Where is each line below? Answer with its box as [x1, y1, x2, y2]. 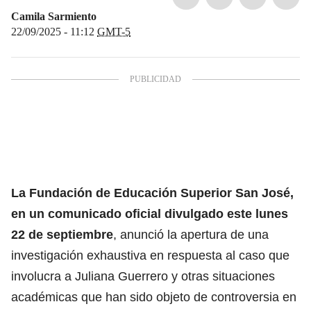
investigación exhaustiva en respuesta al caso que [11, 248, 289, 262]
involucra [11, 269, 65, 283]
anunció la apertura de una [120, 227, 269, 242]
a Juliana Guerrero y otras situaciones [65, 269, 275, 283]
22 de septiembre [11, 227, 113, 242]
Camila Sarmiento [11, 10, 96, 22]
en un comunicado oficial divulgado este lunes [11, 206, 288, 221]
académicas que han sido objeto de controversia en [11, 289, 296, 304]
